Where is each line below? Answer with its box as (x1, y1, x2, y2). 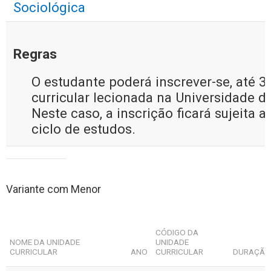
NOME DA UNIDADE (10, 237, 80, 247)
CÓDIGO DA (155, 227, 199, 237)
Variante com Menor (6, 183, 101, 195)
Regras (13, 46, 57, 62)
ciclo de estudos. (31, 121, 135, 137)
